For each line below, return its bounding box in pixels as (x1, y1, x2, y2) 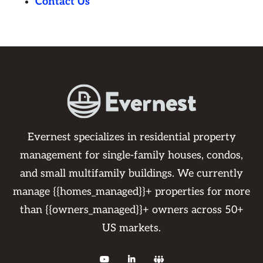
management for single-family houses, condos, (20, 149, 243, 161)
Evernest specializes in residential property (27, 131, 236, 143)
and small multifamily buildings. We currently (20, 167, 243, 180)
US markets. (102, 222, 161, 234)
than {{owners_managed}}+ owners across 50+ (19, 204, 244, 216)
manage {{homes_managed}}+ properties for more (13, 186, 250, 198)
